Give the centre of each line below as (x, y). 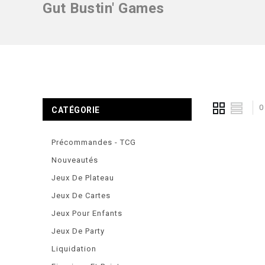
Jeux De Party (78, 231)
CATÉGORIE (76, 110)
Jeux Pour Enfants (87, 213)
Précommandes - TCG (94, 142)
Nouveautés (75, 160)
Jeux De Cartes (81, 195)
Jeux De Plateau (83, 178)
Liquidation (74, 249)
